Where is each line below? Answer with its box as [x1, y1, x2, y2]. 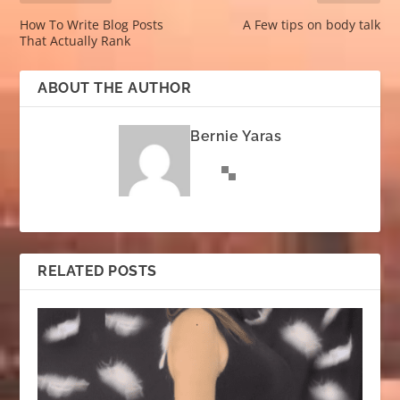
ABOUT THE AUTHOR [37, 79, 192, 97]
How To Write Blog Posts [20, 16, 164, 34]
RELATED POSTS [37, 262, 157, 280]
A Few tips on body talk [242, 16, 380, 34]
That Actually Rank [20, 32, 131, 50]
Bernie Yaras [190, 128, 281, 146]
